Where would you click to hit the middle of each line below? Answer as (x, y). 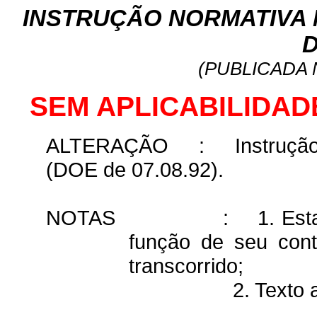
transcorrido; (186, 266)
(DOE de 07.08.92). (134, 169)
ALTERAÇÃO (107, 145)
